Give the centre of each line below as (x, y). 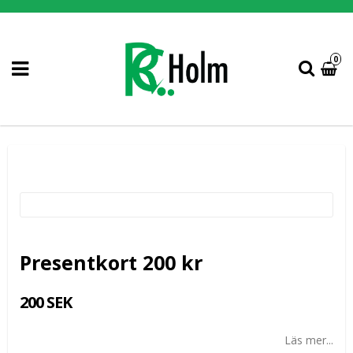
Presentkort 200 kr (111, 262)
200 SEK (46, 302)
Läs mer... (309, 340)
